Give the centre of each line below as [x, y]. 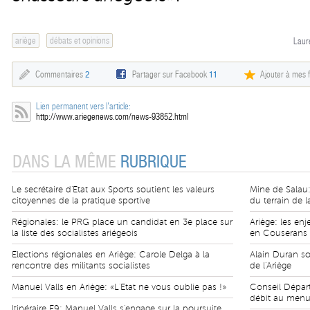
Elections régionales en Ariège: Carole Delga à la [111, 255]
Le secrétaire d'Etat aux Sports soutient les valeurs [113, 190]
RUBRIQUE [154, 162]
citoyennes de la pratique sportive [81, 201]
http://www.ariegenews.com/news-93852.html [112, 117]
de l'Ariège [271, 266]
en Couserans [279, 233]
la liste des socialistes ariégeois [75, 233]
